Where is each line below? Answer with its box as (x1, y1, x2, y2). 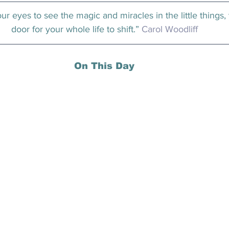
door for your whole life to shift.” (11, 24, 142, 34)
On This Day (74, 61, 134, 71)
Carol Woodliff (141, 24, 198, 34)
